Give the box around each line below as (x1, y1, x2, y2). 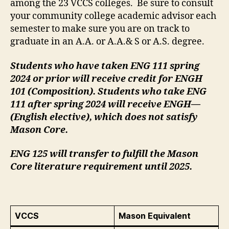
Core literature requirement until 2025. (10, 161, 192, 173)
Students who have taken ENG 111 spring (10, 60, 199, 72)
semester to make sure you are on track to (10, 23, 190, 35)
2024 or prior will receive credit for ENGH (10, 73, 202, 85)
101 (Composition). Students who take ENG (10, 85, 207, 98)
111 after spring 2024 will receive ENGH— (10, 98, 200, 110)
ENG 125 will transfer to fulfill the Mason (10, 148, 198, 161)
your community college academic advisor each (10, 10, 216, 22)
